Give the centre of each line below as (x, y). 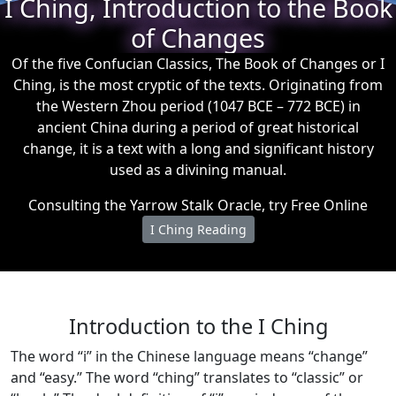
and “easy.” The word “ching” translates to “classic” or (187, 377)
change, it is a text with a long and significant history (198, 148)
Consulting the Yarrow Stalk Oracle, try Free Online (198, 205)
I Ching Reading (198, 229)
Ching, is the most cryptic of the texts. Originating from (198, 85)
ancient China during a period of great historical (198, 127)
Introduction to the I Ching (198, 326)
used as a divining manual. (198, 170)
